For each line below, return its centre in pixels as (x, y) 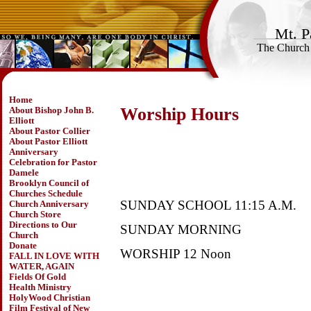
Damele (24, 173)
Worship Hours (179, 114)
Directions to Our (43, 225)
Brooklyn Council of (49, 183)
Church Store (35, 215)
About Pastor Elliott (48, 142)
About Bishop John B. (51, 110)
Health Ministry (40, 287)
